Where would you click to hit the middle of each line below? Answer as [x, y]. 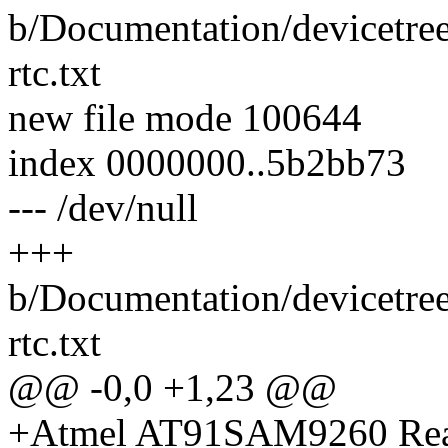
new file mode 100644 [185, 118]
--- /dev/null [103, 208]
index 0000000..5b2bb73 [207, 163]
